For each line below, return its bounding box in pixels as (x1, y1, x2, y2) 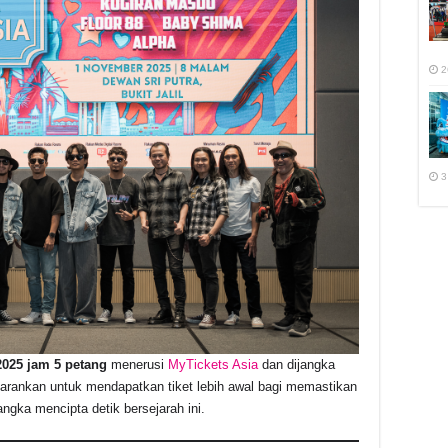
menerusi (107, 356, 168, 372)
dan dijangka (258, 356, 335, 372)
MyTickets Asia (168, 356, 258, 372)
